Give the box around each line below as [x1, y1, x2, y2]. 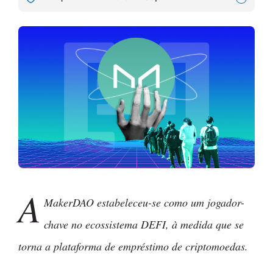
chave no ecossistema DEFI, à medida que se [44, 216, 244, 232]
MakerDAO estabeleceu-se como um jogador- [44, 194, 245, 210]
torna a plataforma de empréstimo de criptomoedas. [18, 238, 248, 253]
